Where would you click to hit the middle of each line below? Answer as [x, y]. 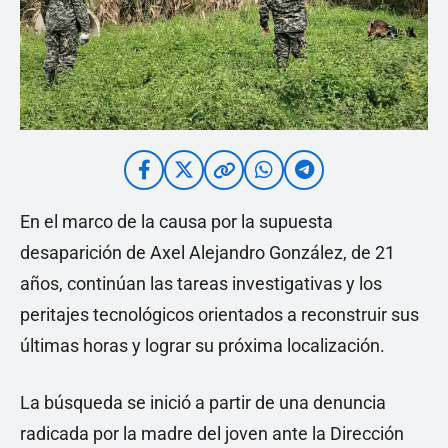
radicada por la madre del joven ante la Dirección [212, 433]
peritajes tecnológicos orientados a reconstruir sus [219, 314]
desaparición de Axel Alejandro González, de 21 [207, 252]
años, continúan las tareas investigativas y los [201, 283]
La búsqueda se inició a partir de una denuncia [203, 402]
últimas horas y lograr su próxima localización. [202, 345]
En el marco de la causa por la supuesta [176, 221]
